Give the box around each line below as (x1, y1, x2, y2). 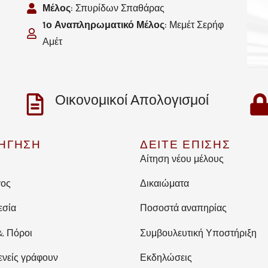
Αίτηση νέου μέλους (140, 153, 224, 165)
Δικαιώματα (140, 178, 189, 190)
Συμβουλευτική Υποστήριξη (140, 227, 257, 239)
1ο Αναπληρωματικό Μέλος (42, 19, 165, 31)
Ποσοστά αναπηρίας (140, 202, 227, 214)
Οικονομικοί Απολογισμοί (55, 92, 209, 108)
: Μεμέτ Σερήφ (165, 19, 224, 31)
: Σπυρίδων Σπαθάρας (71, 2, 165, 14)
